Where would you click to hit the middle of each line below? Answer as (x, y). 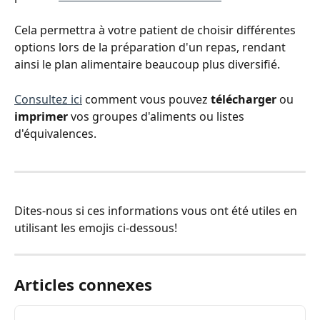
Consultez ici (48, 99)
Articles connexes (83, 284)
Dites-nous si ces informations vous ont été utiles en (157, 210)
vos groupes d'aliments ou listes (157, 116)
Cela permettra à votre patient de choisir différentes (156, 30)
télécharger (244, 99)
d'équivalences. (55, 133)
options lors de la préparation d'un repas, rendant (151, 47)
